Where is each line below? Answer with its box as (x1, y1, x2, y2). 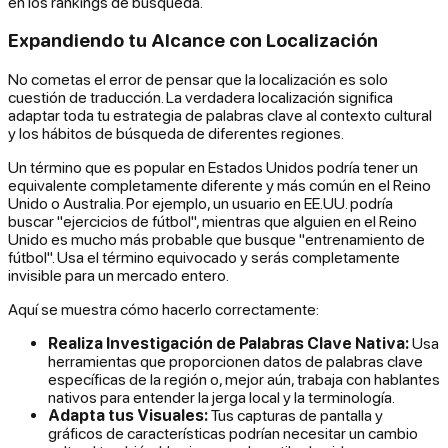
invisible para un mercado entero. (8, 266, 229, 285)
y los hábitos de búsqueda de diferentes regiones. (8, 124, 344, 143)
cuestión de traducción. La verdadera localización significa (8, 88, 393, 107)
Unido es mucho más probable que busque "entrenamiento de (8, 230, 425, 249)
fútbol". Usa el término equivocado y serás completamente (8, 248, 400, 267)
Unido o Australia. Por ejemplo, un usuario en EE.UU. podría (8, 194, 393, 213)
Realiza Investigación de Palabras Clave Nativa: (48, 334, 409, 353)
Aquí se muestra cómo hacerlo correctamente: (8, 300, 319, 319)
